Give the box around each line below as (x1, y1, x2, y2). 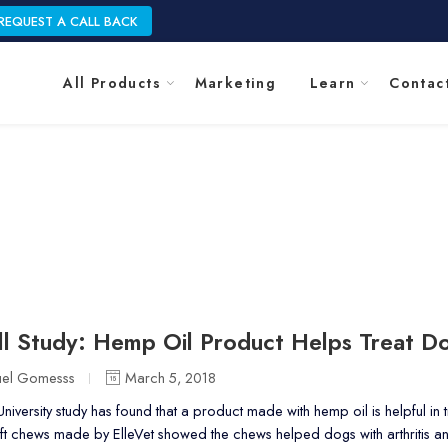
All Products (63, 73, 161, 93)
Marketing (194, 73, 277, 93)
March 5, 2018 (121, 367, 216, 389)
